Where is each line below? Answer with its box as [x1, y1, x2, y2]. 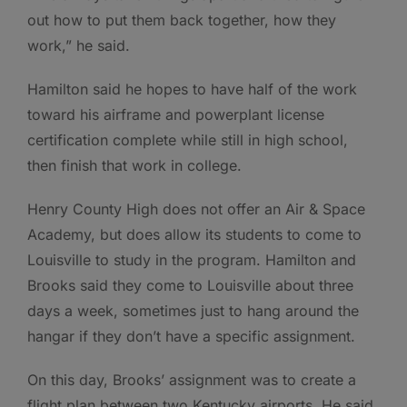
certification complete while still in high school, [27, 131, 348, 150]
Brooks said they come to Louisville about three [27, 276, 353, 295]
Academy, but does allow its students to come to [27, 225, 362, 244]
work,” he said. [27, 36, 130, 55]
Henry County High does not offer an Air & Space [27, 200, 365, 219]
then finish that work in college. [27, 156, 242, 175]
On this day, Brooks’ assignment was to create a [27, 371, 356, 390]
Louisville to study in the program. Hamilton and [27, 251, 356, 270]
